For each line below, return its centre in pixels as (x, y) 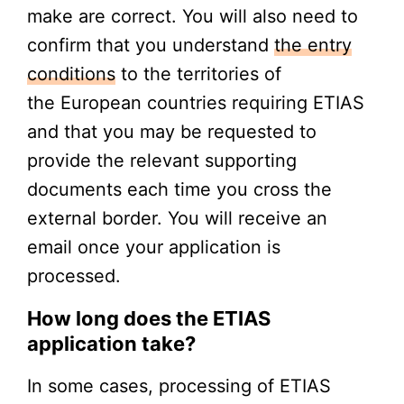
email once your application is (154, 247)
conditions (71, 73)
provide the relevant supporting (162, 160)
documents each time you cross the (179, 189)
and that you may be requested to (172, 131)
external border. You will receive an (177, 218)
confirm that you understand (151, 45)
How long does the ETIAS (149, 318)
